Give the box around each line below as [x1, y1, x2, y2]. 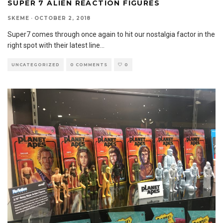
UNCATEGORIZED [11, 62, 60, 68]
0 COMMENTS [70, 62, 108, 68]
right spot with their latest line [7, 41, 100, 50]
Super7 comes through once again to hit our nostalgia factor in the [7, 30, 215, 39]
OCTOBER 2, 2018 [34, 15, 91, 22]
